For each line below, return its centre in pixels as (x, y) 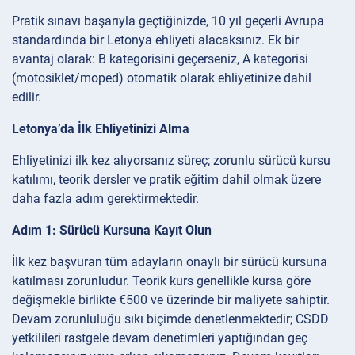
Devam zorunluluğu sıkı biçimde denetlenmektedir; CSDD (170, 319)
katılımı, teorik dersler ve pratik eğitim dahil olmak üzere (166, 179)
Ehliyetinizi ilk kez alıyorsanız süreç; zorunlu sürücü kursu (171, 160)
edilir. (27, 97)
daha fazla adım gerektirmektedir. (105, 198)
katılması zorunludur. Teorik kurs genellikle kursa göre (161, 281)
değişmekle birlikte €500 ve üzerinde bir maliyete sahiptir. (171, 300)
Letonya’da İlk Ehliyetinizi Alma (101, 128)
